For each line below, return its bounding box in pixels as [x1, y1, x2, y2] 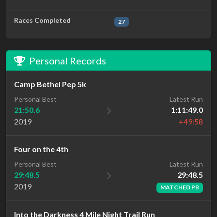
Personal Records [29, 55, 106, 67]
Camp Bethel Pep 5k [14, 79, 86, 89]
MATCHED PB [160, 184, 200, 191]
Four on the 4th [14, 144, 68, 154]
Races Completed [14, 16, 71, 25]
